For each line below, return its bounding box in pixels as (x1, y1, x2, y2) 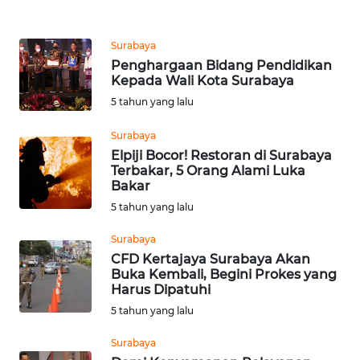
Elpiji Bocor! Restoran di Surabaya (111, 148, 332, 164)
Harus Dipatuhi (111, 282, 211, 298)
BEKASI (32, 86, 67, 100)
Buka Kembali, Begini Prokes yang (111, 267, 337, 283)
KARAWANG (32, 27, 89, 41)
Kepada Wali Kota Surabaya (111, 73, 294, 89)
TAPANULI (32, 264, 80, 279)
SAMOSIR (32, 341, 76, 355)
